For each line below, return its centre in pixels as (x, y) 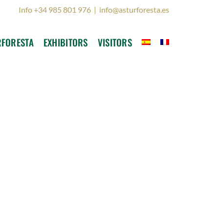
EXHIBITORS (66, 42)
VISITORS (115, 42)
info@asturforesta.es (134, 10)
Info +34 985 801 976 (55, 10)
